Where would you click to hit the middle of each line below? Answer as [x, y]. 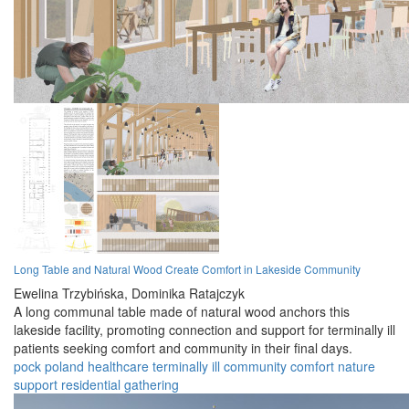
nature [357, 367]
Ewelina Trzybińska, [71, 294]
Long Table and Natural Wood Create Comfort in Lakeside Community [187, 269]
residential [91, 385]
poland [64, 367]
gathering [152, 385]
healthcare [118, 367]
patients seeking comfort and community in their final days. [183, 348]
